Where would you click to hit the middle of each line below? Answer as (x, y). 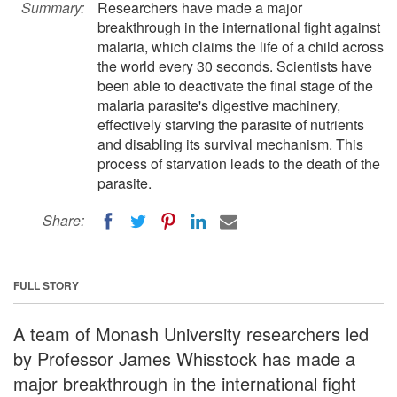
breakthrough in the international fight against (239, 27)
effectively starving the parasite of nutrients (231, 125)
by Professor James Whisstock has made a (184, 358)
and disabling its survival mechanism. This (230, 144)
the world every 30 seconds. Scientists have (235, 66)
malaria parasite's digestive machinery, (219, 105)
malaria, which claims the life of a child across (241, 47)
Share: (63, 220)
